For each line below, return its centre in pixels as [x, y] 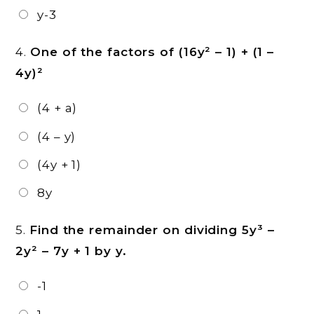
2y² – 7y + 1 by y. [71, 251]
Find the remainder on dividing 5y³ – [152, 230]
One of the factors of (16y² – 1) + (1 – [152, 52]
